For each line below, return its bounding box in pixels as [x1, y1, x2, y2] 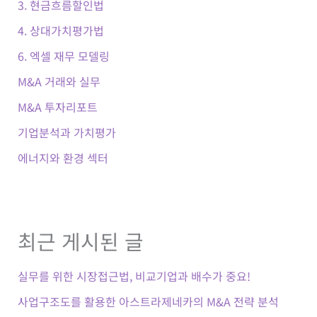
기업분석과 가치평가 [17, 123, 116, 141]
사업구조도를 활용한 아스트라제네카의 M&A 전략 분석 [17, 292, 279, 310]
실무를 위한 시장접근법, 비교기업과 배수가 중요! [17, 267, 250, 284]
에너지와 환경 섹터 [17, 149, 108, 166]
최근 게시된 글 [17, 225, 144, 255]
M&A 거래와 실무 [17, 72, 100, 90]
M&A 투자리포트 [17, 98, 98, 115]
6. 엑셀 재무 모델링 [17, 47, 110, 64]
